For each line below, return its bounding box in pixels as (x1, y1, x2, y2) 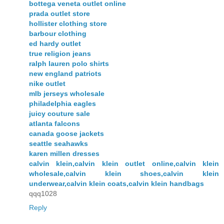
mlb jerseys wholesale (29, 89, 104, 97)
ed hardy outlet (29, 39, 81, 47)
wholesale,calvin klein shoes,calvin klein (29, 169, 219, 177)
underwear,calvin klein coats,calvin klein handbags (29, 179, 204, 187)
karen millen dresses (29, 149, 99, 157)
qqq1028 (29, 189, 57, 197)
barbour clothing (29, 29, 86, 37)
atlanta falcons (29, 119, 80, 127)
